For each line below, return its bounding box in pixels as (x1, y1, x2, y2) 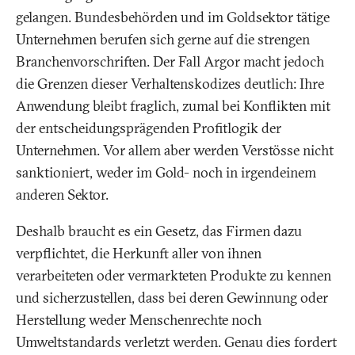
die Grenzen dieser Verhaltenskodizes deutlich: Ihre (16, 74, 324, 94)
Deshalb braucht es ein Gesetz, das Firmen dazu (16, 222, 302, 241)
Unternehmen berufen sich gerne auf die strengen (16, 30, 310, 49)
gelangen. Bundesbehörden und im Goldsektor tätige (16, 8, 330, 27)
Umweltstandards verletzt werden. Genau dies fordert (16, 333, 337, 352)
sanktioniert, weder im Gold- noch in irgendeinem (16, 163, 316, 182)
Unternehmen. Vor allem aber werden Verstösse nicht (16, 141, 334, 160)
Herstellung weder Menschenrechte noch (16, 311, 261, 330)
